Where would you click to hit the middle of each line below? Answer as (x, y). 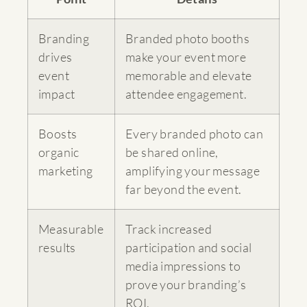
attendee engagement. (186, 94)
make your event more (186, 57)
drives (56, 57)
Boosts (58, 133)
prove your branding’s (186, 284)
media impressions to (183, 266)
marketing (66, 170)
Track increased (169, 229)
